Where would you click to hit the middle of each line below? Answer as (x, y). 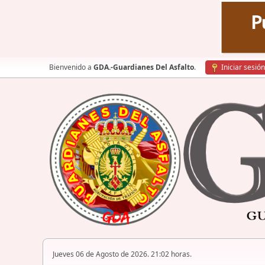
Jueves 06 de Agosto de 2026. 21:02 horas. (122, 254)
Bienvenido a (71, 67)
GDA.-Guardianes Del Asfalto (144, 67)
